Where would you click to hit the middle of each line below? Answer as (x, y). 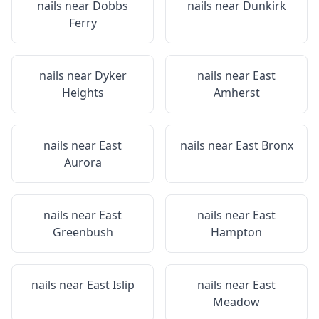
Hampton (236, 232)
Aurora (83, 162)
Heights (83, 93)
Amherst (236, 93)
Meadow (236, 302)
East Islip (110, 285)
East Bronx (264, 145)
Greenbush (83, 232)
